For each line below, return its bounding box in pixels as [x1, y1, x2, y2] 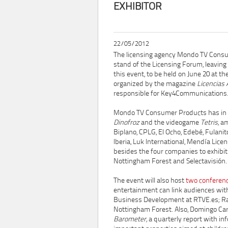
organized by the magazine [113, 80, 197, 88]
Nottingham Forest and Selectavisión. [113, 158, 227, 165]
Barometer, [113, 216, 147, 223]
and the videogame [139, 119, 201, 127]
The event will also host [113, 177, 186, 185]
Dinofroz [113, 119, 139, 127]
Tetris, [201, 119, 219, 127]
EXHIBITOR [113, 2, 162, 12]
